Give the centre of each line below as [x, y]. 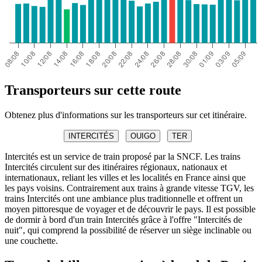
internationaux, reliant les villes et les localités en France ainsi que [125, 177]
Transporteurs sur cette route [93, 90]
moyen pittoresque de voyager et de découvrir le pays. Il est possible [130, 209]
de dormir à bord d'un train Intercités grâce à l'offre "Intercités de [123, 219]
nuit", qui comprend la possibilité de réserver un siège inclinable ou [128, 230]
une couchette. [31, 240]
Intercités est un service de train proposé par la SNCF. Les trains [123, 156]
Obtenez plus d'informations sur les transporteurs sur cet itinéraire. [126, 115]
